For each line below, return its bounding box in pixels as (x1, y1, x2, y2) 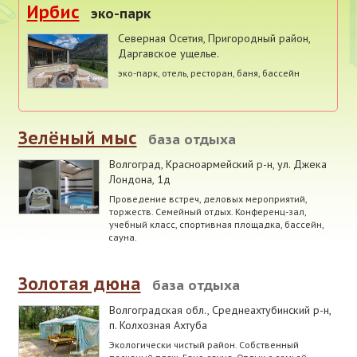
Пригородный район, (207, 30, 310, 45)
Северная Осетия (117, 30, 203, 45)
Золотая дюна (18, 273, 141, 296)
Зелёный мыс (18, 127, 137, 150)
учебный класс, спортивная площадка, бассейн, (108, 217, 324, 230)
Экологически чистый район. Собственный (108, 338, 299, 351)
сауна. (108, 229, 137, 243)
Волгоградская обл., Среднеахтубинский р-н (108, 302, 329, 317)
